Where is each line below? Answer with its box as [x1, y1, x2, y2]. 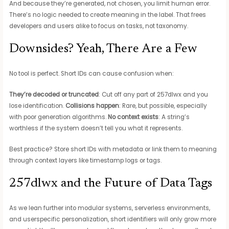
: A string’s [158, 113, 190, 122]
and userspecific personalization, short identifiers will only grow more [9, 215, 217, 224]
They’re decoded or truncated [9, 90, 99, 99]
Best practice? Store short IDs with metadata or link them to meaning [9, 145, 217, 154]
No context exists [108, 113, 159, 122]
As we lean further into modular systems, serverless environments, [9, 204, 211, 213]
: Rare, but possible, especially [119, 102, 208, 110]
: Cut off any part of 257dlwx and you [99, 90, 209, 99]
